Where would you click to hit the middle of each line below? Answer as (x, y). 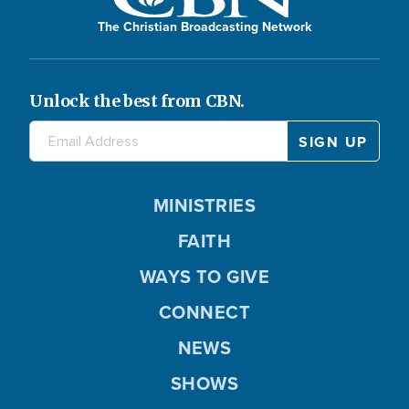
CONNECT (204, 312)
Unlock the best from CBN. (137, 101)
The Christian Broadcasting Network (204, 27)
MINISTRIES (204, 205)
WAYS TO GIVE (204, 277)
